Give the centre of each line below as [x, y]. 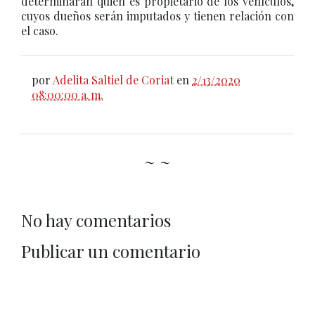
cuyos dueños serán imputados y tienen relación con [157, 16]
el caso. [40, 31]
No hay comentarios [96, 220]
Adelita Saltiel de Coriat [113, 80]
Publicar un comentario [111, 251]
